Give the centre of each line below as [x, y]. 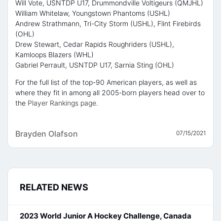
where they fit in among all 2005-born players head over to [110, 93]
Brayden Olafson [47, 134]
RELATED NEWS [54, 187]
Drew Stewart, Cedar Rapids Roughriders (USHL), [95, 44]
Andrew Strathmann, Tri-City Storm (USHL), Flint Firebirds [108, 24]
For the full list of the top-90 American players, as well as [106, 82]
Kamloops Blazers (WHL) [55, 55]
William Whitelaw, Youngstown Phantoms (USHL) [93, 13]
